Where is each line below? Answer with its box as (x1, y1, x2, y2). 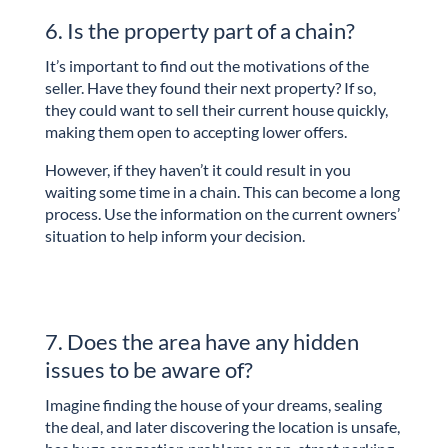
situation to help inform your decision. (44, 226, 305, 246)
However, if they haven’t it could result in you (44, 160, 351, 180)
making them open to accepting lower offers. (44, 122, 347, 142)
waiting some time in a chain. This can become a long (44, 182, 400, 202)
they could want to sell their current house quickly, (44, 100, 388, 120)
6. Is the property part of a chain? (44, 17, 355, 45)
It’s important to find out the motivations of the (44, 56, 369, 76)
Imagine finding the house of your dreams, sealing (44, 394, 382, 414)
